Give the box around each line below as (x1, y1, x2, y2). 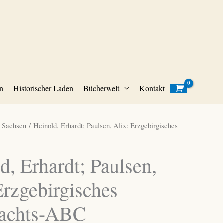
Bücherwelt (83, 83, 119, 93)
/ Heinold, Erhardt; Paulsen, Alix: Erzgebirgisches (26, 120, 178, 130)
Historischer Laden (13, 83, 73, 93)
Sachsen (1, 120, 26, 130)
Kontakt (139, 83, 165, 93)
